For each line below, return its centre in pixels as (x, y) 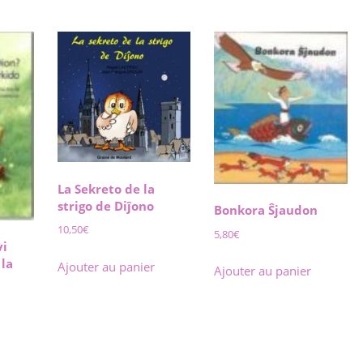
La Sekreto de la (106, 188)
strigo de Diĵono (105, 205)
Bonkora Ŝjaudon (265, 210)
